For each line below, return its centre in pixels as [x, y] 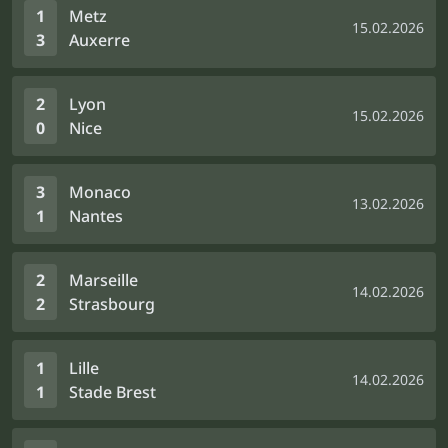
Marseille [103, 280]
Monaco [100, 192]
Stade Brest [112, 392]
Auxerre [99, 40]
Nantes [96, 216]
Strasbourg [112, 304]
